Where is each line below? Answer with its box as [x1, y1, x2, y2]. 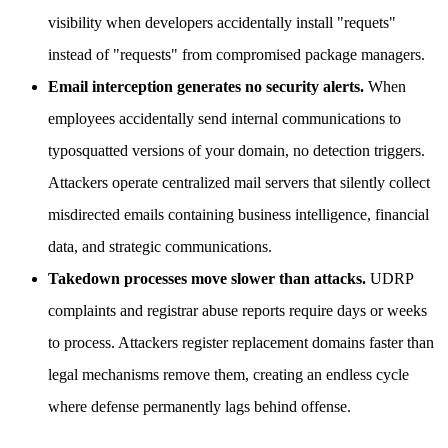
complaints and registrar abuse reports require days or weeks [48, 302, 427, 320]
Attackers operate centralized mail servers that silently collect [48, 174, 430, 192]
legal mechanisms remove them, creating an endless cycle [48, 366, 409, 384]
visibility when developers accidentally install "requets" [48, 14, 396, 32]
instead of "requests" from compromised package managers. [48, 46, 425, 64]
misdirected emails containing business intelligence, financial [48, 206, 429, 224]
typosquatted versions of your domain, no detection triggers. [48, 142, 425, 160]
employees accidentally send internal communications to [48, 110, 401, 128]
